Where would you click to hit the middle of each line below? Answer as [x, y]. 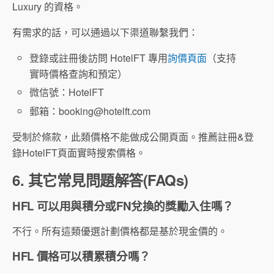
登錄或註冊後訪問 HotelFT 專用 [99, 58]
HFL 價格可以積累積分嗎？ [81, 256]
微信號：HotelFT [67, 92]
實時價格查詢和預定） [79, 74]
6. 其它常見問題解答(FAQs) [100, 180]
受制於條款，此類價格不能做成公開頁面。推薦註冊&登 [133, 136]
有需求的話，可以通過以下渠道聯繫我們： [105, 32]
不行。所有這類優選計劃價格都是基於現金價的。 [120, 231]
